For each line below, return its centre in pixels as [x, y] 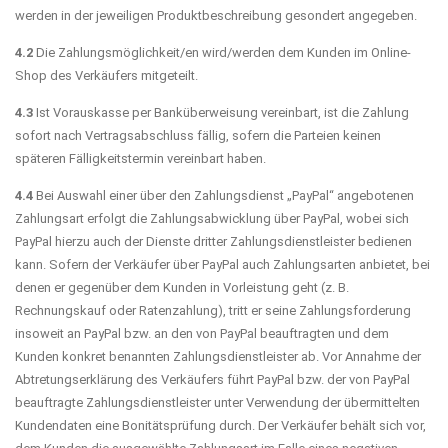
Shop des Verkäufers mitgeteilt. [106, 75]
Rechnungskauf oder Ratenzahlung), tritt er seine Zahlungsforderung [213, 310]
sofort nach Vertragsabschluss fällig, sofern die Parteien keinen [198, 135]
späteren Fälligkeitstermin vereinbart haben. [140, 158]
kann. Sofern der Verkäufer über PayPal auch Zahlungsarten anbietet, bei [222, 264]
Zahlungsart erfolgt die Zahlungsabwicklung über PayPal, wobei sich [212, 218]
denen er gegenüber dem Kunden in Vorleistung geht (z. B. [182, 287]
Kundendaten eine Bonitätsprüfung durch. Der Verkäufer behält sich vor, [220, 425]
